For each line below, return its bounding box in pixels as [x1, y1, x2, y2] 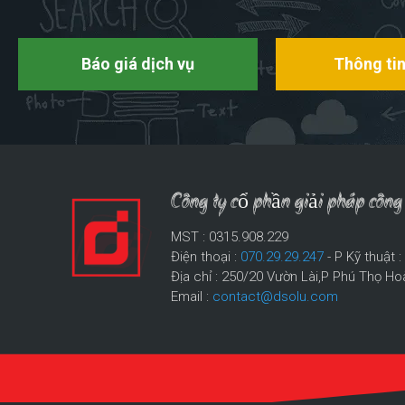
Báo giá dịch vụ [81, 53, 194, 73]
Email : [171, 287, 213, 305]
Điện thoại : [171, 248, 241, 265]
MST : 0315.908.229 [171, 228, 289, 245]
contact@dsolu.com [212, 287, 339, 305]
